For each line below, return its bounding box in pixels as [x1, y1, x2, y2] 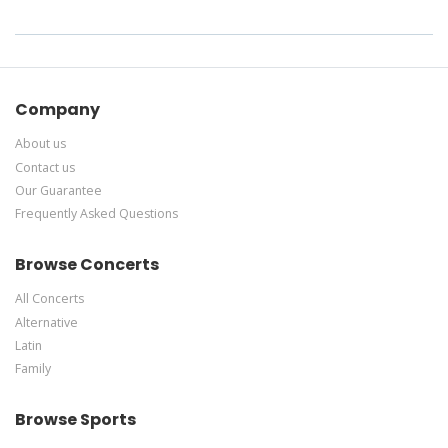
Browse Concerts [15, 253, 159, 277]
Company [15, 98, 100, 122]
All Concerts [15, 290, 84, 308]
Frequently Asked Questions [15, 205, 178, 223]
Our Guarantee [15, 181, 102, 199]
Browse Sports [15, 408, 136, 432]
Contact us [15, 158, 75, 176]
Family [15, 360, 51, 378]
